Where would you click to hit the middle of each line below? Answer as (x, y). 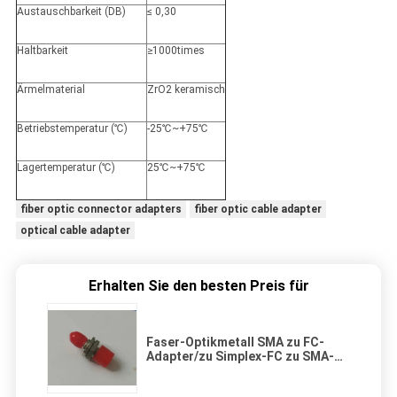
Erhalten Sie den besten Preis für (198, 286)
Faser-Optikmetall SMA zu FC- (235, 343)
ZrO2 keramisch (186, 90)
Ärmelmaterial (51, 90)
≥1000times (175, 51)
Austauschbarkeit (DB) (71, 12)
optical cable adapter (75, 231)
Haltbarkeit (42, 51)
